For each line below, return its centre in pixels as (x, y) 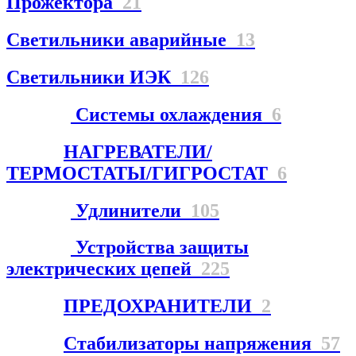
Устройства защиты (160, 248)
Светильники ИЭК (93, 77)
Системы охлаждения (171, 114)
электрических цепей (104, 269)
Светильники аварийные (121, 39)
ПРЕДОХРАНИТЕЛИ (163, 306)
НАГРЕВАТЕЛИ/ (138, 151)
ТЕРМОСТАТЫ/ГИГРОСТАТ (142, 173)
